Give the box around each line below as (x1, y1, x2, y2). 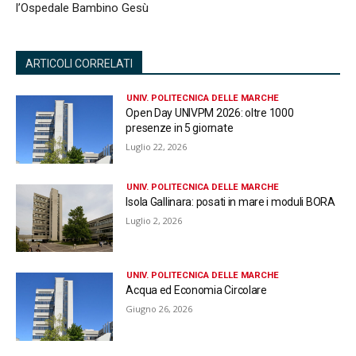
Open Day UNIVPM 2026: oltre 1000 (126, 106, 294, 120)
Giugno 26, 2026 (126, 303, 193, 315)
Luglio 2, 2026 (126, 214, 183, 226)
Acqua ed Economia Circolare (126, 284, 267, 297)
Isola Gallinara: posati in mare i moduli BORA (126, 195, 335, 208)
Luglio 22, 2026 (126, 141, 188, 153)
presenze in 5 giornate (126, 122, 234, 135)
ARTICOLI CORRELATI (25, 57, 133, 71)
